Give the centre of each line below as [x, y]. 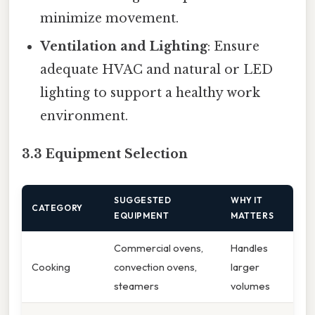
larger [245, 266]
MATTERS [252, 215]
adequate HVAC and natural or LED [157, 70]
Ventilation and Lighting [124, 47]
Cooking [51, 266]
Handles [249, 247]
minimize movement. [110, 19]
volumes [250, 285]
